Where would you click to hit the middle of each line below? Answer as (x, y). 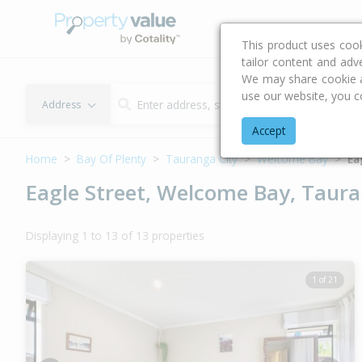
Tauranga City (202, 159)
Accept (269, 130)
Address (61, 104)
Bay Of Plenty (112, 159)
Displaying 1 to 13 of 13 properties (115, 236)
